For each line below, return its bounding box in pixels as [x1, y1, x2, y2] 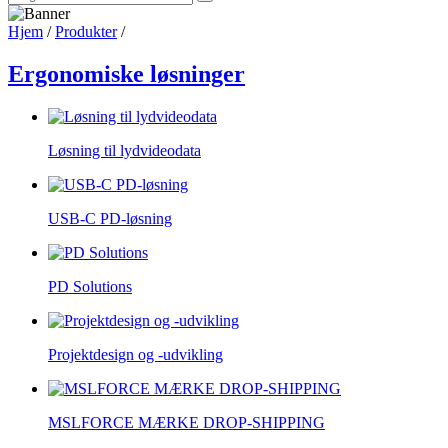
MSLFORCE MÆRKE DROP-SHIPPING [48, 413, 325, 431]
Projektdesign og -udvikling [48, 345, 223, 363]
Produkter [55, 23, 117, 40]
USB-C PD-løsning [48, 209, 172, 227]
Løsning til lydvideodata [48, 141, 201, 159]
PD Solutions [48, 277, 132, 295]
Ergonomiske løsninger [8, 60, 245, 87]
